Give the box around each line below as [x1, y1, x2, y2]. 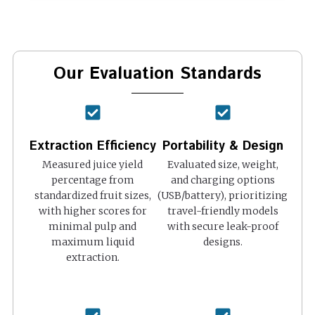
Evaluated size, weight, [167, 157, 278, 171]
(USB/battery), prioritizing [157, 188, 288, 202]
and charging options [170, 173, 275, 186]
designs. [202, 235, 243, 248]
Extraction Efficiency [29, 136, 156, 155]
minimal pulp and [49, 219, 136, 233]
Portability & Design [162, 136, 283, 155]
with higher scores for [38, 204, 147, 217]
